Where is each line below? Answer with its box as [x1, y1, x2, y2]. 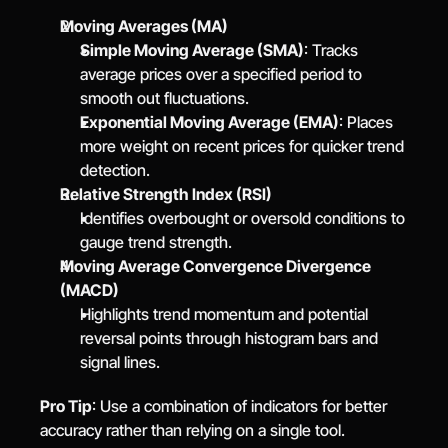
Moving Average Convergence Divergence [60, 256, 372, 276]
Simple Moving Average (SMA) [80, 40, 305, 60]
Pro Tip [40, 396, 93, 416]
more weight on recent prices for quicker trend [80, 136, 405, 156]
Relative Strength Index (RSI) [60, 184, 273, 204]
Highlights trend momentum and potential [80, 304, 369, 324]
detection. [80, 160, 151, 180]
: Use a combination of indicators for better [92, 396, 388, 416]
